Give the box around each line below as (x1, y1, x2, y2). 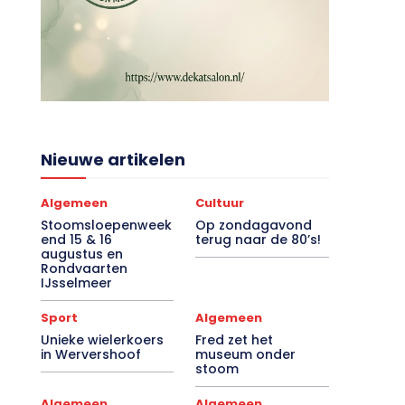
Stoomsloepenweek (40, 224, 172, 243)
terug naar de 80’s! (195, 239, 322, 258)
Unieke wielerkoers (40, 339, 164, 358)
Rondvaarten (40, 268, 127, 287)
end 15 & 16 (40, 239, 112, 258)
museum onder (195, 353, 297, 372)
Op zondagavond (195, 224, 313, 243)
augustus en (40, 253, 123, 272)
